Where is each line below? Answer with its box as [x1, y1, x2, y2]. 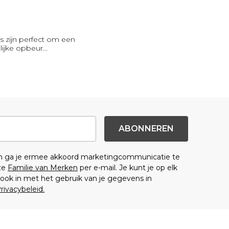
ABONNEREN [119, 124, 174, 133]
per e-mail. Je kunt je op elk [78, 163, 177, 172]
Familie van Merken [8, 163, 78, 172]
